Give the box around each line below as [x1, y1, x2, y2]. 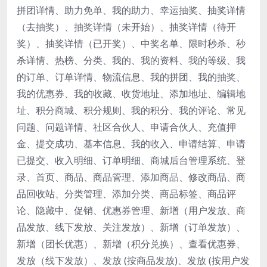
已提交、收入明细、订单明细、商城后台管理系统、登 [17, 153, 246, 167]
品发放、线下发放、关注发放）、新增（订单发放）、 [17, 220, 246, 234]
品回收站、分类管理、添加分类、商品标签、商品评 [17, 187, 236, 200]
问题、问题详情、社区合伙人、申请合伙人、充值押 [17, 120, 236, 133]
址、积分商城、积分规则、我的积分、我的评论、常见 [17, 103, 246, 117]
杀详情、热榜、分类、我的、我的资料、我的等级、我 [17, 53, 246, 67]
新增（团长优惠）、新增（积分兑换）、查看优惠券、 [17, 237, 246, 250]
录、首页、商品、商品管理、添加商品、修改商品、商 [17, 170, 246, 184]
